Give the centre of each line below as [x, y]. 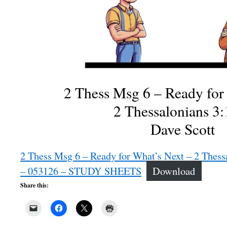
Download [174, 171]
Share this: [34, 185]
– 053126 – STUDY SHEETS [81, 171]
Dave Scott [182, 129]
